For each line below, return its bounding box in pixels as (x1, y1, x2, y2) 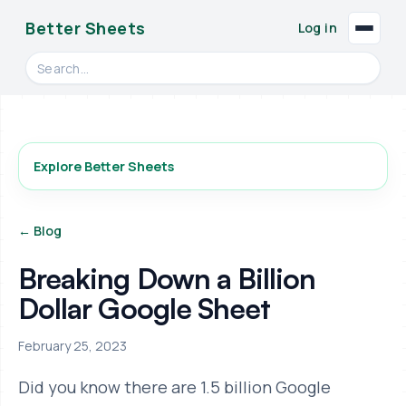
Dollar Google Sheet (18, 290, 271, 326)
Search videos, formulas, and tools (24, 52, 266, 72)
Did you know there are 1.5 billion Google (18, 376, 331, 399)
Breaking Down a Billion (18, 260, 316, 296)
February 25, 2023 (18, 337, 127, 355)
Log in (297, 18, 337, 36)
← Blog (18, 222, 62, 240)
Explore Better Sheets (34, 157, 174, 175)
